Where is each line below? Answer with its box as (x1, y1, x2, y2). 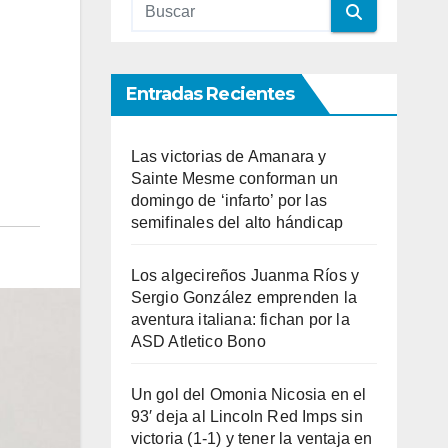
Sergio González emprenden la (130, 289, 358, 306)
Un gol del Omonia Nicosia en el (130, 386, 367, 403)
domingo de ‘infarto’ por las (130, 192, 328, 209)
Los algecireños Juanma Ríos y (130, 267, 360, 284)
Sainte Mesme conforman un (130, 170, 339, 187)
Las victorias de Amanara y (130, 148, 327, 165)
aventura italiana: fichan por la (130, 311, 350, 328)
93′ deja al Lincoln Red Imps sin (130, 408, 363, 425)
